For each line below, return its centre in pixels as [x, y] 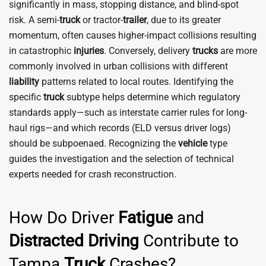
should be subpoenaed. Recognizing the [94, 143]
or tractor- [102, 20]
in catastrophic [41, 51]
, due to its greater [184, 20]
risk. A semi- [34, 20]
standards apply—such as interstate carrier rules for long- [128, 113]
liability [24, 82]
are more [237, 51]
